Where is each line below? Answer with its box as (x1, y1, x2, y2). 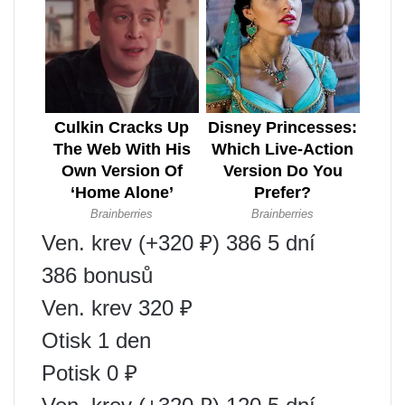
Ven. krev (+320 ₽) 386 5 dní (42, 230, 316, 255)
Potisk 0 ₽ (42, 360, 137, 385)
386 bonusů (42, 262, 153, 287)
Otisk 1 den (42, 327, 151, 353)
